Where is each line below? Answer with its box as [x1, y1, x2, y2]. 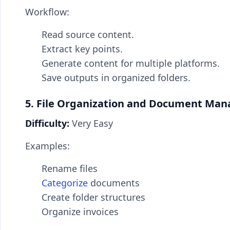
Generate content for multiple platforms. [42, 57, 220, 69]
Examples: [25, 140, 70, 152]
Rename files [42, 162, 98, 175]
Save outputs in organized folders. [42, 71, 190, 84]
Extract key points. [42, 43, 123, 55]
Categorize [42, 177, 88, 189]
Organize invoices [42, 205, 119, 218]
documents [88, 177, 140, 189]
